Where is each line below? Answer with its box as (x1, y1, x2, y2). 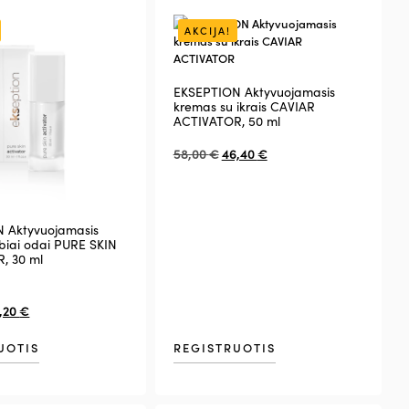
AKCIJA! (184, 23, 231, 37)
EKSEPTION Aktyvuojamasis (173, 83, 335, 100)
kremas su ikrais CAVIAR (173, 98, 315, 115)
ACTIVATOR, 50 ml (173, 112, 280, 130)
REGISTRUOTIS (173, 339, 276, 357)
